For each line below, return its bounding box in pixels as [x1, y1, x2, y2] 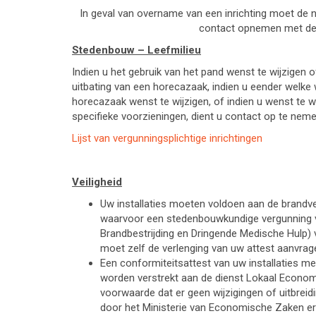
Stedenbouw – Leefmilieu [72, 44, 201, 56]
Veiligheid [72, 176, 122, 188]
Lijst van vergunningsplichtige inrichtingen [72, 132, 262, 145]
